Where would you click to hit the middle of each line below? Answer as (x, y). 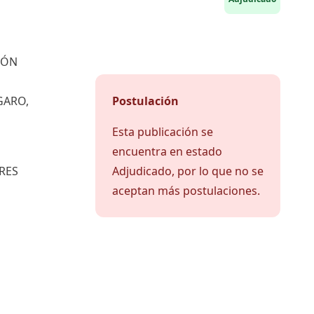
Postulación (145, 101)
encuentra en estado (167, 151)
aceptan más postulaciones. (186, 191)
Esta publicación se (163, 132)
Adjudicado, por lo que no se (188, 171)
